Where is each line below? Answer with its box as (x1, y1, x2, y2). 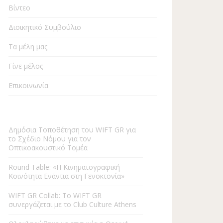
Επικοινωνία (8, 80, 48, 90)
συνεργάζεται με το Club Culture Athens (8, 199, 136, 209)
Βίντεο (8, 2, 30, 12)
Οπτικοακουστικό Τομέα (8, 142, 88, 152)
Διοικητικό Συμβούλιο (8, 22, 81, 32)
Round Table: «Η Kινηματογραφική (8, 162, 120, 172)
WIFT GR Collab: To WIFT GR (8, 190, 102, 200)
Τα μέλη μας (8, 41, 47, 51)
